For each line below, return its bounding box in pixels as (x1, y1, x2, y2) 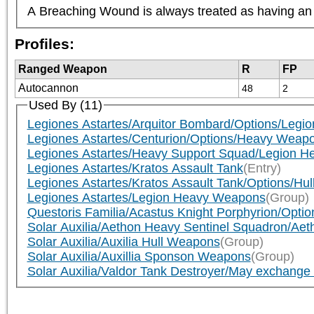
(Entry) (243, 161, 281, 175)
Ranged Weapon (18, 62, 107, 75)
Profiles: (15, 35, 74, 52)
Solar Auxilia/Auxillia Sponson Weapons (27, 249, 251, 264)
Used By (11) (28, 97, 102, 112)
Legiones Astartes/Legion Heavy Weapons (27, 190, 266, 205)
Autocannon (18, 81, 78, 94)
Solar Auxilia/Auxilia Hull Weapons (27, 234, 220, 249)
